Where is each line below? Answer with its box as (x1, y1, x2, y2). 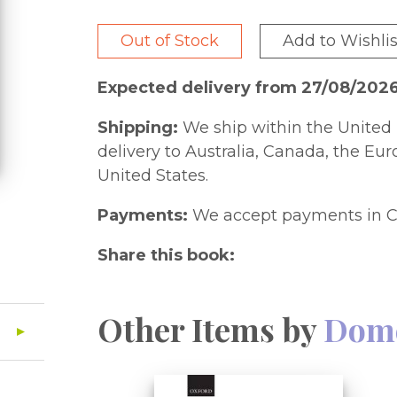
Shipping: (97, 118, 179, 137)
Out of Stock (121, 31, 220, 51)
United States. (97, 166, 209, 185)
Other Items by (97, 307, 324, 350)
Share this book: (97, 245, 236, 265)
